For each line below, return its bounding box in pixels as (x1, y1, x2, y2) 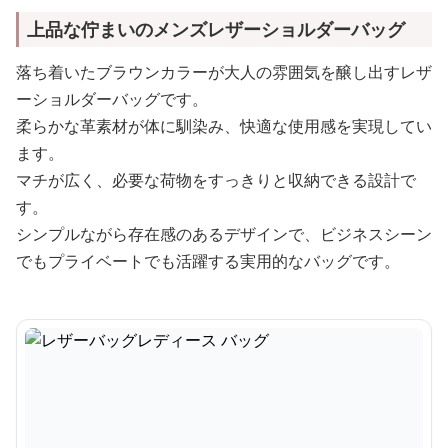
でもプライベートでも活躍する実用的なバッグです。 (16, 250, 400, 272)
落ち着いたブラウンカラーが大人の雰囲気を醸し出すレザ (16, 61, 432, 83)
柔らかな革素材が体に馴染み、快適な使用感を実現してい (16, 115, 432, 137)
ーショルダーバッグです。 (16, 88, 208, 110)
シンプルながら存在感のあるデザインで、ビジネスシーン (16, 223, 432, 245)
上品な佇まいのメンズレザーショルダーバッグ (27, 17, 405, 41)
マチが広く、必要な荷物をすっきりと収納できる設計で (16, 169, 416, 191)
